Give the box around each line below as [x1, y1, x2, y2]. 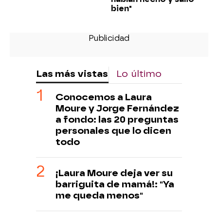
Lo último [116, 68, 162, 80]
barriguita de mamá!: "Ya [55, 179, 174, 190]
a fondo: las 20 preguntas [55, 114, 179, 126]
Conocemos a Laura [55, 91, 152, 103]
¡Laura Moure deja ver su [55, 167, 173, 179]
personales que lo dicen [55, 125, 171, 137]
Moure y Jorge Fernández [55, 103, 179, 114]
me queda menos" [55, 190, 143, 201]
